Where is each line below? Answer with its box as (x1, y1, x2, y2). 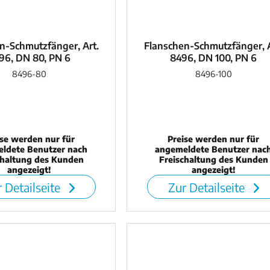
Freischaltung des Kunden (159, 154, 268, 165)
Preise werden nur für (168, 134, 260, 145)
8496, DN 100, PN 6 (170, 52, 257, 64)
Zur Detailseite (168, 180, 248, 195)
